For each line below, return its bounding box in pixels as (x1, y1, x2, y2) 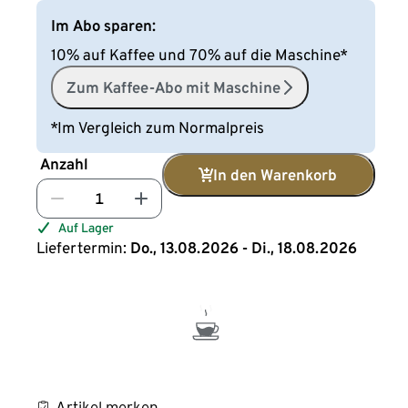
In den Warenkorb (213, 166, 338, 184)
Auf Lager (58, 220, 115, 235)
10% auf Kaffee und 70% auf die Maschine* (51, 46, 348, 64)
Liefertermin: (36, 239, 127, 257)
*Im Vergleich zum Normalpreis (51, 118, 265, 137)
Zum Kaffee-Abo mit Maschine (66, 78, 281, 97)
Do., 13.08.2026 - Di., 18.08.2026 (130, 239, 358, 257)
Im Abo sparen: (51, 16, 157, 35)
